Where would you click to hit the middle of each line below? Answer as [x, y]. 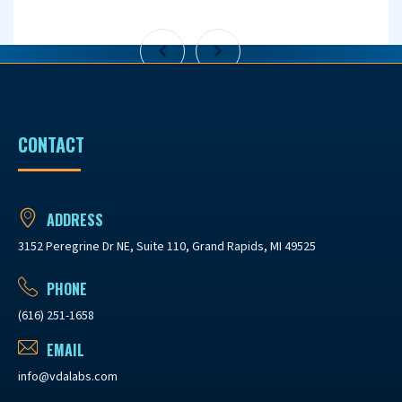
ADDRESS [73, 220]
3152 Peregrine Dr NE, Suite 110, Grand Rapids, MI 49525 [167, 247]
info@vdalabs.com [68, 377]
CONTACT [51, 144]
